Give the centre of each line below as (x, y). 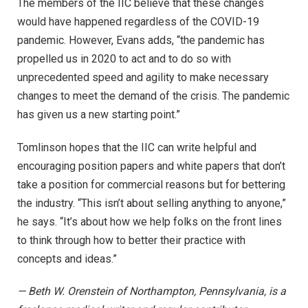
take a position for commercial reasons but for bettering (151, 184)
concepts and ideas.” (67, 258)
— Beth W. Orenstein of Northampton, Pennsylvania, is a (152, 291)
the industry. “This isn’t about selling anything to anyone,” (152, 203)
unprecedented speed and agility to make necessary (143, 77)
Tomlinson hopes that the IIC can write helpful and (137, 147)
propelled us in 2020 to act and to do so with (124, 58)
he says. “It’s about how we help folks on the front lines (150, 221)
